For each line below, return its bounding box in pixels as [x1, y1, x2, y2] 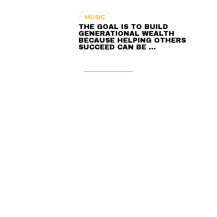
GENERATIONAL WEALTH [78, 30, 175, 37]
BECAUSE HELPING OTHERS [78, 36, 186, 44]
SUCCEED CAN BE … [78, 43, 156, 51]
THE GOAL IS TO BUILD [78, 23, 169, 31]
